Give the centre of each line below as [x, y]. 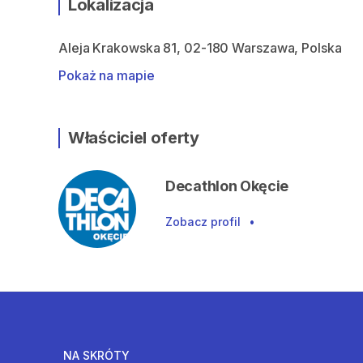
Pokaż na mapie [107, 75]
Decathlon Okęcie [227, 186]
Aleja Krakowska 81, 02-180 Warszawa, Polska [200, 48]
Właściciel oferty [134, 138]
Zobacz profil [203, 222]
